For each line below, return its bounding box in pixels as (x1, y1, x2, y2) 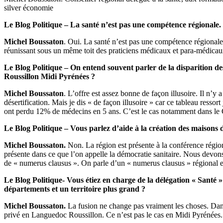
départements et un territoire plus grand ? (4, 184, 147, 193)
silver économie (4, 3, 53, 12)
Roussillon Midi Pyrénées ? (4, 72, 95, 81)
